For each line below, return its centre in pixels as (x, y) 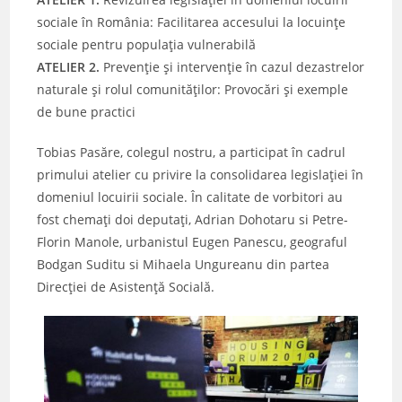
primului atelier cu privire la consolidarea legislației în (201, 174)
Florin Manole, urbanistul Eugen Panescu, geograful (192, 241)
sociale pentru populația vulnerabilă (147, 44)
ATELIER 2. (70, 66)
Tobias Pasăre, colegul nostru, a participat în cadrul (192, 152)
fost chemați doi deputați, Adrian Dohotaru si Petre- (193, 219)
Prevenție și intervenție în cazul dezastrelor (234, 66)
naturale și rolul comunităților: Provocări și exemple (193, 89)
